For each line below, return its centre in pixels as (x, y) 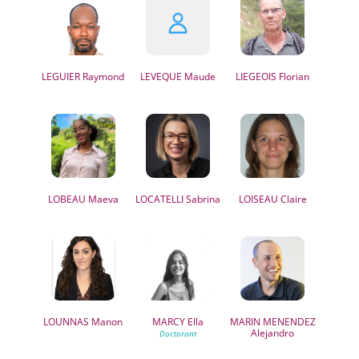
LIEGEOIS (256, 77)
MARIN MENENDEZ (272, 322)
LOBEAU (67, 199)
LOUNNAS (67, 322)
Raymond (103, 77)
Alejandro (273, 333)
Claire (292, 199)
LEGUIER (61, 77)
